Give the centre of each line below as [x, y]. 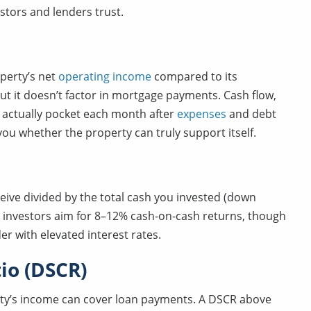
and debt [251, 114]
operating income [105, 76]
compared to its [194, 76]
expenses [202, 114]
